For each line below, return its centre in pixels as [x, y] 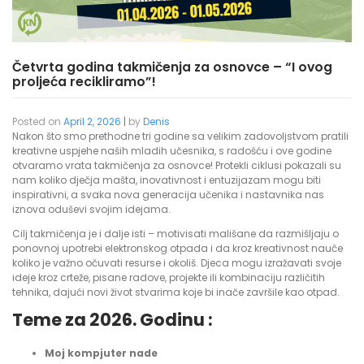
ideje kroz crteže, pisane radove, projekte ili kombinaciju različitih [169, 278]
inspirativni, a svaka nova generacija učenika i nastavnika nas [168, 195]
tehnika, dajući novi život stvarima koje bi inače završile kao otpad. [176, 292]
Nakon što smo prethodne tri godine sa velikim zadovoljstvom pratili [180, 136]
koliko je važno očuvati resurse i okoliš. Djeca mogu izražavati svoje [177, 263]
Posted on [38, 122]
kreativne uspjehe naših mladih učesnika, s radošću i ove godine [172, 151]
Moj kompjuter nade [101, 353]
